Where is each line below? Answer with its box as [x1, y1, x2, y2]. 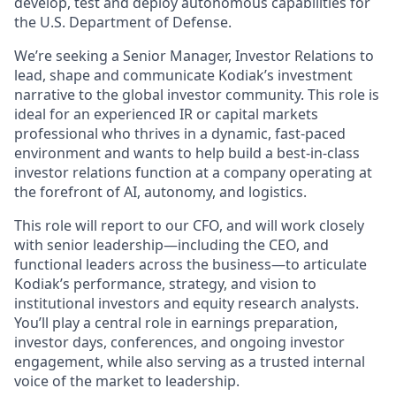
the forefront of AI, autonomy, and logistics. [14, 182, 307, 202]
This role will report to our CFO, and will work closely [14, 216, 364, 235]
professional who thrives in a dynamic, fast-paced [14, 124, 346, 143]
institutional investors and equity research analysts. [14, 293, 359, 313]
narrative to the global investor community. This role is [14, 85, 379, 104]
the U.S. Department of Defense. [14, 12, 232, 32]
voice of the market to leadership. [14, 371, 240, 391]
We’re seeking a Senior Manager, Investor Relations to [14, 46, 374, 65]
